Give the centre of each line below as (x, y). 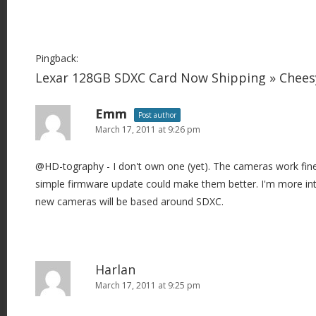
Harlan (115, 269)
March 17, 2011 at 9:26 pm (148, 129)
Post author (157, 115)
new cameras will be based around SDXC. (129, 201)
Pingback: (57, 58)
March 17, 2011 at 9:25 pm (148, 285)
